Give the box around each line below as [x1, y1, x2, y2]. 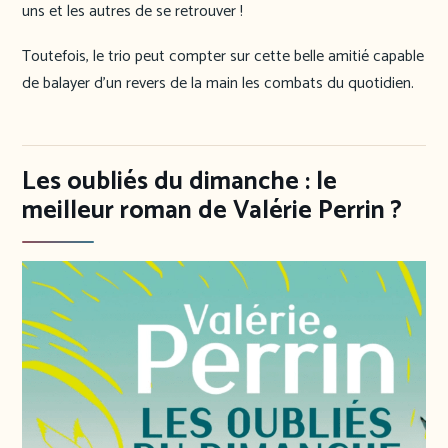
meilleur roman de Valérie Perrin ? [22, 190, 402, 233]
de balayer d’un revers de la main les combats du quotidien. [22, 70, 414, 98]
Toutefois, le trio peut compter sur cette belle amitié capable [22, 43, 424, 71]
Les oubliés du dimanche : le [22, 161, 337, 204]
